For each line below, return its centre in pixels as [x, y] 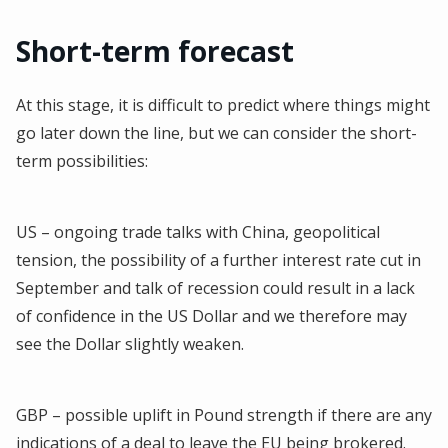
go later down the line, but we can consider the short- [216, 132]
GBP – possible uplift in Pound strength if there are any [224, 414]
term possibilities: [82, 160]
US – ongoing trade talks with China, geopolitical [198, 231]
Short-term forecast [155, 50]
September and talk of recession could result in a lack [215, 287]
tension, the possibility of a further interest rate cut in [218, 259]
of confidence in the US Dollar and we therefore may [211, 315]
